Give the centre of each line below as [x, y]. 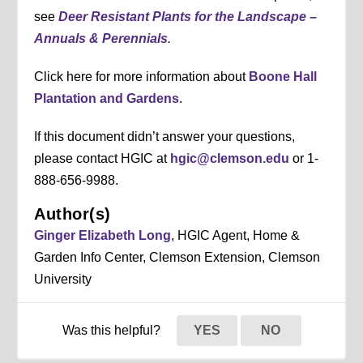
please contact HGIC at [102, 159]
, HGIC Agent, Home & [236, 236]
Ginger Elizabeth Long [103, 236]
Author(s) [73, 214]
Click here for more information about [142, 77]
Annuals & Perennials [101, 39]
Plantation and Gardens [107, 99]
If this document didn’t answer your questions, [165, 137]
